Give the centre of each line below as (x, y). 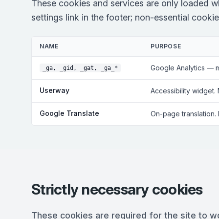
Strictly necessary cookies (117, 189)
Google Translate (69, 113)
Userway (55, 90)
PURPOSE (166, 46)
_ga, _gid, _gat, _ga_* (80, 68)
